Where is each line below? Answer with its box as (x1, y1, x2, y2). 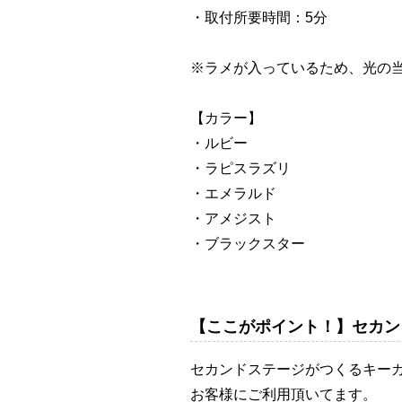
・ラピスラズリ (190, 160, 291, 176)
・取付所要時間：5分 (190, 9, 328, 25)
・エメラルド (190, 185, 276, 201)
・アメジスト (190, 210, 276, 226)
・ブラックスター (190, 235, 305, 251)
